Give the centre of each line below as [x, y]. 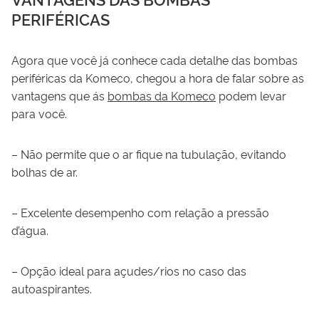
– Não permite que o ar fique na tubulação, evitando [149, 153]
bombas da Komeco [162, 95]
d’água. [30, 230]
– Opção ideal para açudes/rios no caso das [129, 270]
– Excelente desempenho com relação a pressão [140, 212]
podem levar [251, 95]
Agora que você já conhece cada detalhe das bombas [155, 59]
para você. [39, 113]
